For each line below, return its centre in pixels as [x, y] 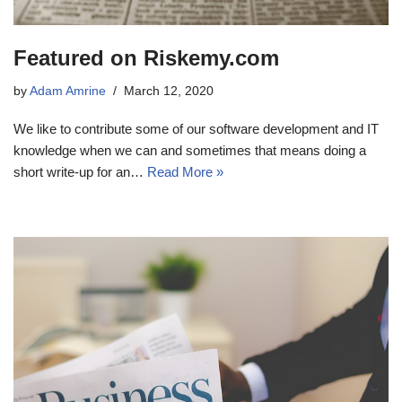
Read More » [185, 171]
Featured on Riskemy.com [146, 57]
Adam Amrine [68, 91]
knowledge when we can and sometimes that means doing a [190, 150]
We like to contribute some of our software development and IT [196, 128]
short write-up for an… [80, 171]
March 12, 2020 [169, 91]
